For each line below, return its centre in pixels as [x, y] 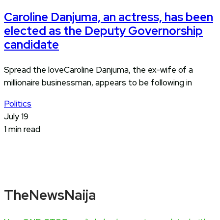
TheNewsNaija [50, 195]
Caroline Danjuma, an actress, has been [109, 17]
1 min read [22, 129]
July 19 [16, 117]
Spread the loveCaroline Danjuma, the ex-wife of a [98, 70]
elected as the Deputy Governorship [103, 31]
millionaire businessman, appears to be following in [98, 83]
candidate [31, 45]
